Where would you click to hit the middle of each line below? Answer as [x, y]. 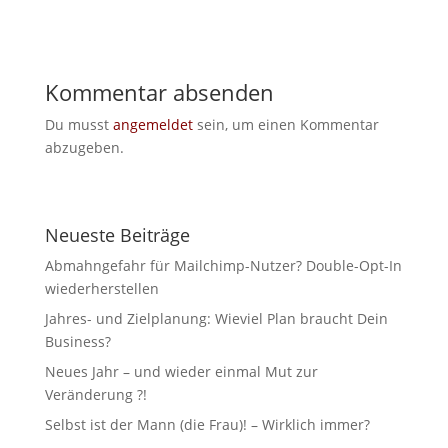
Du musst [78, 125]
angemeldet [152, 125]
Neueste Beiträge [117, 235]
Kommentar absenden [159, 92]
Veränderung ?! [95, 395]
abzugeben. [84, 148]
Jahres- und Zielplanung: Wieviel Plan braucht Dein [216, 319]
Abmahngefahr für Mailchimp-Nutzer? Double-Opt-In [223, 266]
